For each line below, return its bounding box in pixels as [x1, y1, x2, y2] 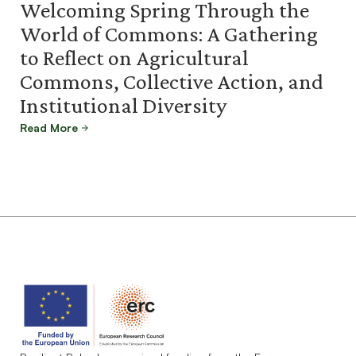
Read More [20, 121, 78, 134]
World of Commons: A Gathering [20, 21, 318, 46]
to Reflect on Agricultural [20, 45, 249, 70]
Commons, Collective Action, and [20, 69, 323, 94]
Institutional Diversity [20, 93, 226, 118]
